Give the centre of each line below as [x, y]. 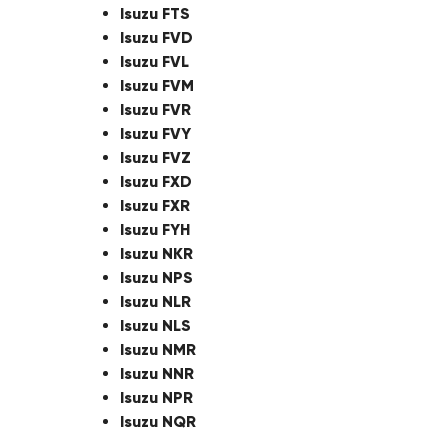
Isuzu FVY [155, 133]
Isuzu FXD [156, 181]
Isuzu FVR [155, 109]
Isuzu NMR [158, 349]
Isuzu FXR [155, 205]
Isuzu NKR [156, 253]
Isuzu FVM [157, 85]
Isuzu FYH [155, 229]
